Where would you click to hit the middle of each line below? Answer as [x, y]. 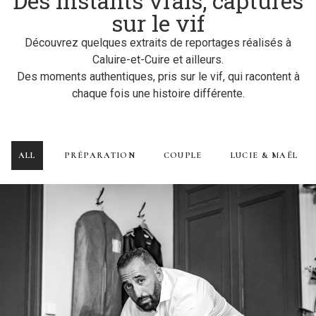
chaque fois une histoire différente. [158, 94]
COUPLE [183, 155]
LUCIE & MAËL [264, 155]
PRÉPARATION [99, 155]
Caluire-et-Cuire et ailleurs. [158, 60]
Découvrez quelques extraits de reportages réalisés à [158, 43]
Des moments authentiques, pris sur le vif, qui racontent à [158, 77]
